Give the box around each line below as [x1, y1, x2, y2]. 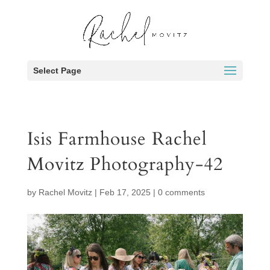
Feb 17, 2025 [99, 187, 151, 197]
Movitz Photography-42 [27, 152, 223, 177]
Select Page [33, 66, 81, 75]
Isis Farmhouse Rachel [27, 127, 207, 151]
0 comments [157, 187, 205, 197]
